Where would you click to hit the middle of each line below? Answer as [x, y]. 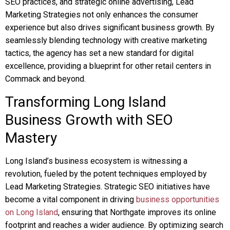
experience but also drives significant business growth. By [110, 27]
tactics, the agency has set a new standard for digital [99, 53]
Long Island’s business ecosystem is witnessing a [96, 161]
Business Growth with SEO [89, 120]
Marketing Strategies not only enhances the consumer [102, 15]
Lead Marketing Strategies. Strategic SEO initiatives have [108, 187]
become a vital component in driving [71, 199]
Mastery [31, 138]
